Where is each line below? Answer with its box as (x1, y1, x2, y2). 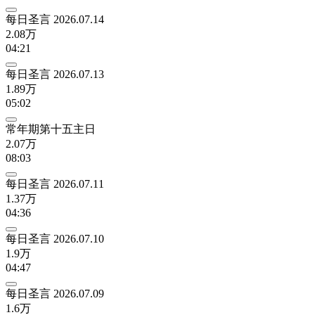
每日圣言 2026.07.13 (6, 67, 104, 80)
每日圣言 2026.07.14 (6, 13, 104, 25)
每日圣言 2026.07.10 (6, 232, 104, 245)
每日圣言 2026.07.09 (6, 287, 104, 300)
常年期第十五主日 (6, 122, 96, 135)
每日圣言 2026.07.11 (6, 177, 104, 190)
